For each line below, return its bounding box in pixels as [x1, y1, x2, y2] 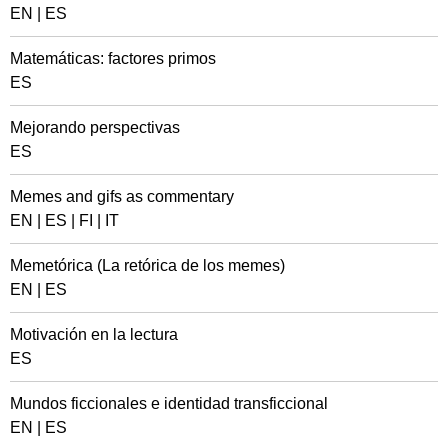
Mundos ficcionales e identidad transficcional [10, 395, 328, 412]
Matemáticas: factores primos [10, 50, 216, 67]
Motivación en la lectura [10, 326, 178, 343]
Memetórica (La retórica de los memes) [10, 257, 285, 274]
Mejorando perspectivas [10, 119, 180, 136]
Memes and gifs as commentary [10, 188, 234, 205]
